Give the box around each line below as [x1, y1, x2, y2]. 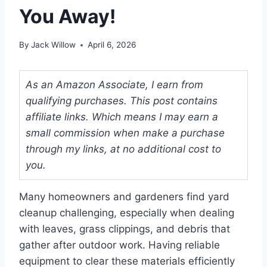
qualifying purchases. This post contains [26, 95, 218, 107]
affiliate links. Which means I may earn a [26, 111, 218, 123]
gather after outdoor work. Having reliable [19, 239, 220, 252]
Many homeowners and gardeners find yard [19, 191, 229, 203]
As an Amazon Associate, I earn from [26, 79, 203, 91]
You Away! [19, 4, 116, 28]
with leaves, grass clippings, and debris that [19, 223, 230, 235]
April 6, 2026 [88, 40, 136, 50]
